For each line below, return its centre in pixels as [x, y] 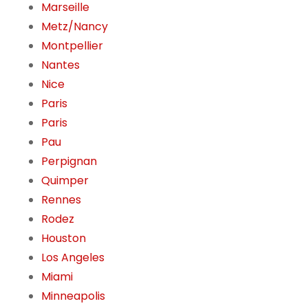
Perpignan [69, 162]
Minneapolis [73, 296]
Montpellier [72, 46]
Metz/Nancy [75, 27]
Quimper [65, 181]
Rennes [61, 200]
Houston [64, 239]
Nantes [60, 65]
